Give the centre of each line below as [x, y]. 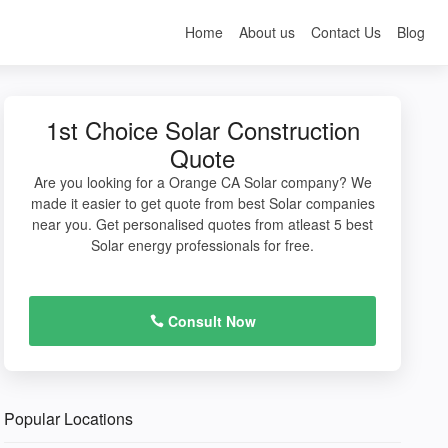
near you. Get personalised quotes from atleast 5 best [203, 224]
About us [267, 32]
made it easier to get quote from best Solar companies [202, 203]
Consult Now [209, 321]
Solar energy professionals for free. [203, 245]
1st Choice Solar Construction [202, 129]
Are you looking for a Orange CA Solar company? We [202, 182]
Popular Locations [69, 418]
